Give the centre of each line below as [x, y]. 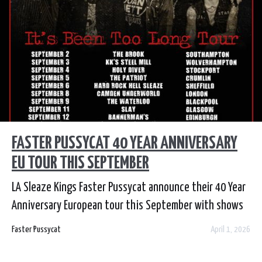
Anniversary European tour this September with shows [127, 206]
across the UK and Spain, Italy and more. [97, 224]
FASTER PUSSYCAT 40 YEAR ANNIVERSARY [125, 143]
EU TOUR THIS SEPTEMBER [80, 163]
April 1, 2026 [230, 229]
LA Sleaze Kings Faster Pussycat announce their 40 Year [129, 187]
